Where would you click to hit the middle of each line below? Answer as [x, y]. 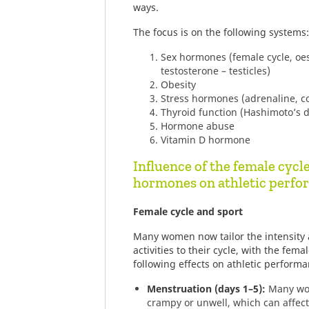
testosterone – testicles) [216, 71]
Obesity [178, 84]
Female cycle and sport [188, 211]
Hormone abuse [198, 126]
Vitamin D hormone [206, 140]
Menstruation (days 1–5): [206, 289]
